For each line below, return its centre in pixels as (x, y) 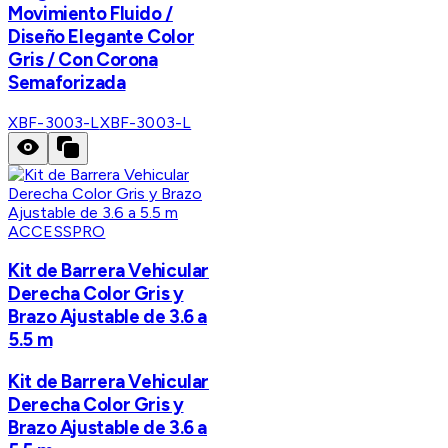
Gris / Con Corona (83, 59)
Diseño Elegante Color (101, 36)
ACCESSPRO (57, 231)
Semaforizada (67, 82)
